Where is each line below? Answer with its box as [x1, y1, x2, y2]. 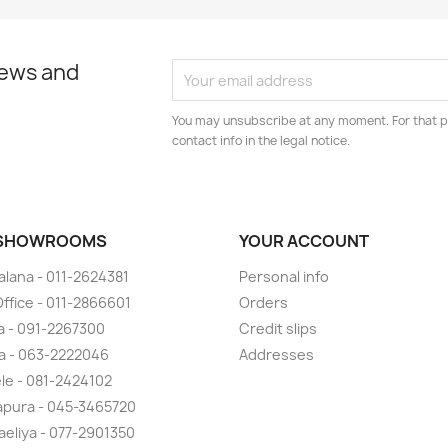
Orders [239, 293, 288, 313]
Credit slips [239, 319, 317, 339]
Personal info [239, 267, 329, 287]
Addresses [239, 345, 314, 365]
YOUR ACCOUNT [239, 230, 369, 253]
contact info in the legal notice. [172, 132, 351, 150]
